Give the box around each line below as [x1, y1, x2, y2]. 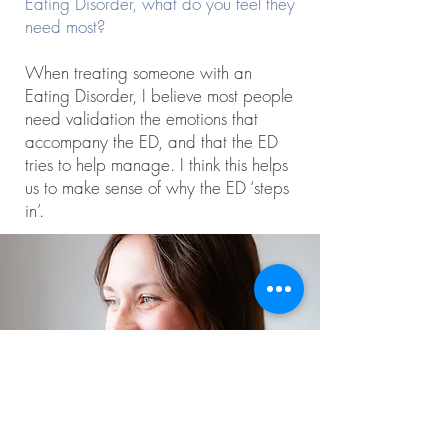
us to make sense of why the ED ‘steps [25, 176, 289, 199]
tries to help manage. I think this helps [25, 153, 288, 176]
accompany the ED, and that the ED [25, 130, 278, 153]
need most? [25, 15, 110, 38]
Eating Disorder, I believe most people [25, 84, 293, 107]
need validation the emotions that [25, 107, 258, 130]
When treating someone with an [25, 61, 252, 84]
